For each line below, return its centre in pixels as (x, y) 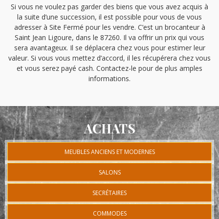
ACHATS (109, 128)
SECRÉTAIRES (109, 193)
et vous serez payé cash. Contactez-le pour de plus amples (109, 68)
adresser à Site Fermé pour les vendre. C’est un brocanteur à (109, 27)
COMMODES (109, 214)
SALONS (109, 173)
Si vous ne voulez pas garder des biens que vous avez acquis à (109, 7)
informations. (109, 78)
